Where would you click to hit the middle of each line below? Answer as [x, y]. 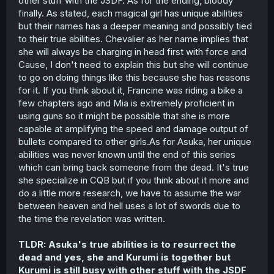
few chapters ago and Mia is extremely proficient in [126, 103]
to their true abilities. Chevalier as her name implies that [133, 39]
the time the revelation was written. [92, 219]
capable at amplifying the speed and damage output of [133, 129]
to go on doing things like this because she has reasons [134, 77]
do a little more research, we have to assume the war [130, 193]
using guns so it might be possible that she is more [124, 116]
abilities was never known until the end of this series [127, 154]
